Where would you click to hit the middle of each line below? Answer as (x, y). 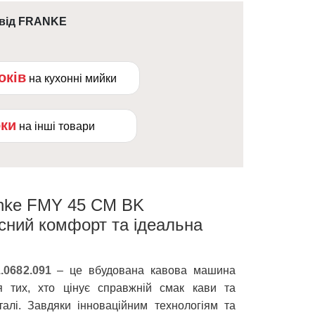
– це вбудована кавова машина (143, 270)
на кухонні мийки (72, 78)
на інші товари (57, 126)
